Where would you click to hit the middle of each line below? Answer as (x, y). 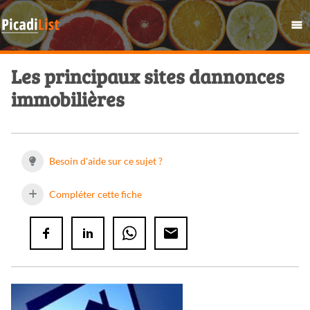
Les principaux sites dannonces (148, 76)
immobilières (68, 99)
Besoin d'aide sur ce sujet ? (105, 161)
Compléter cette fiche (94, 194)
